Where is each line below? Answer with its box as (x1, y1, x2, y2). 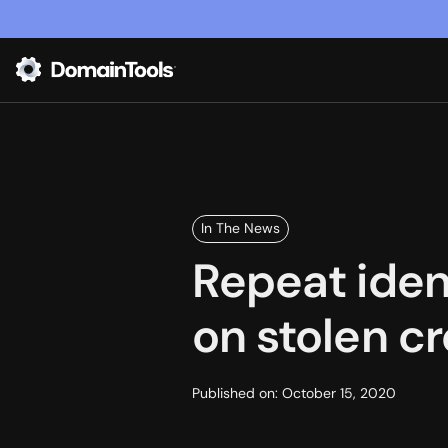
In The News (201, 219, 280, 238)
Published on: (192, 384, 282, 403)
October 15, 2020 (282, 384, 396, 403)
